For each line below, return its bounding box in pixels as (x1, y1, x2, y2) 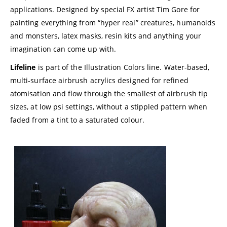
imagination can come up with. (10, 44, 117, 54)
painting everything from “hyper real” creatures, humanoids (10, 18, 216, 28)
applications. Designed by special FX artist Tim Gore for (10, 5, 200, 15)
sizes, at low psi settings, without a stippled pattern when (10, 102, 208, 112)
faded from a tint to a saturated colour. (10, 115, 144, 125)
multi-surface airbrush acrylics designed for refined (10, 75, 188, 86)
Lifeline (10, 62, 36, 72)
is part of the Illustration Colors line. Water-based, (35, 62, 210, 72)
